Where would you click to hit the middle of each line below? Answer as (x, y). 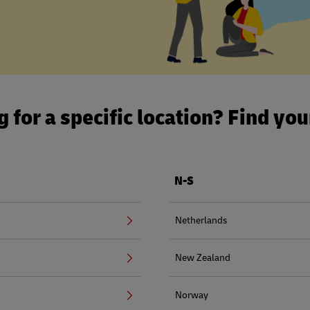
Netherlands (201, 220)
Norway (192, 295)
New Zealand (203, 257)
